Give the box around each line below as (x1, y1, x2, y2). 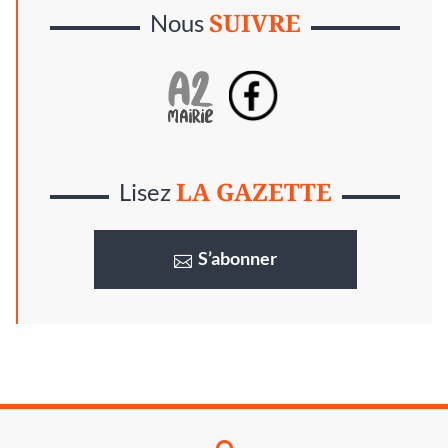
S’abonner (197, 248, 277, 270)
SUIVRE (208, 6, 301, 40)
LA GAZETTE (175, 175, 332, 209)
